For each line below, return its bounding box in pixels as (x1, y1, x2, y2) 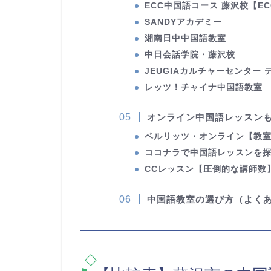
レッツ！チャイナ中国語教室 (145, 83, 263, 92)
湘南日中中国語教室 (145, 34, 227, 43)
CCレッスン (145, 165, 195, 174)
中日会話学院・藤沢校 (145, 50, 236, 59)
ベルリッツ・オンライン (145, 132, 245, 142)
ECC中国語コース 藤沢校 (145, 1, 249, 10)
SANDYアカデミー (145, 18, 223, 27)
